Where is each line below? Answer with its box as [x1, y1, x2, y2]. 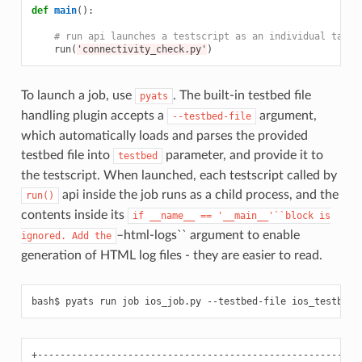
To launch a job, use [20, 88, 135, 102]
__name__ [149, 209, 195, 221]
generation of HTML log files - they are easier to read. [20, 248, 322, 262]
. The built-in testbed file [172, 88, 311, 102]
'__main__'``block [217, 209, 314, 221]
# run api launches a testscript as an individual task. [53, 30, 360, 42]
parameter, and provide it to [162, 148, 323, 162]
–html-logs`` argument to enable [116, 228, 300, 242]
